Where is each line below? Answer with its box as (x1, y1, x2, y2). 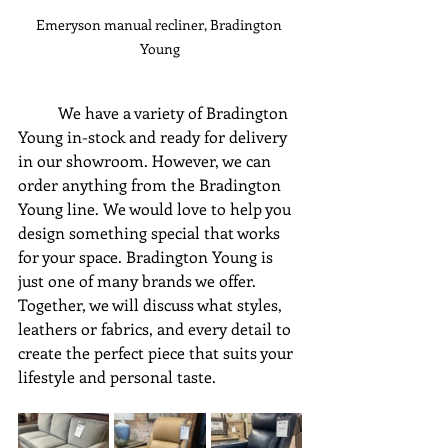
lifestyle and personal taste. (18, 365, 216, 387)
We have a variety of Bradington (18, 101, 58, 123)
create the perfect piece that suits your (18, 341, 297, 363)
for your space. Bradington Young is (18, 245, 277, 267)
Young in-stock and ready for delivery (18, 125, 291, 147)
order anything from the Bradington (18, 173, 285, 195)
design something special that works (18, 221, 284, 243)
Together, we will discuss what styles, (18, 293, 286, 315)
